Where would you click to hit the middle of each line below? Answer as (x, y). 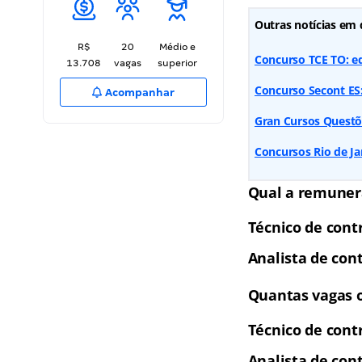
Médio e (177, 47)
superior (177, 63)
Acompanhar (139, 93)
